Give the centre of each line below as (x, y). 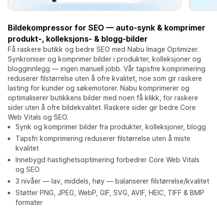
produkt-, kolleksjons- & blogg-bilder (78, 39)
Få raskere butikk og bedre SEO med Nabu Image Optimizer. (103, 49)
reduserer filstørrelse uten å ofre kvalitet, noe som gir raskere (105, 78)
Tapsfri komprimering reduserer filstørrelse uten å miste (103, 139)
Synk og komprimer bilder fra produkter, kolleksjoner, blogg (111, 127)
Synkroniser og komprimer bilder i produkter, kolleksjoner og (104, 59)
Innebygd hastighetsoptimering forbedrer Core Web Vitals (108, 160)
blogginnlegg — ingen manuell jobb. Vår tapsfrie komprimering (107, 69)
